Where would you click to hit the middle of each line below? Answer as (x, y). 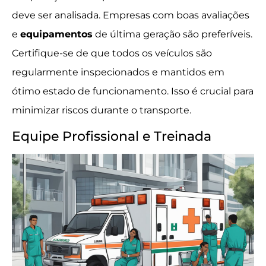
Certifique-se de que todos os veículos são (112, 53)
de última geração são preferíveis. (172, 34)
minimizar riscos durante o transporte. (102, 110)
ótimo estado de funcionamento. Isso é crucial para (133, 91)
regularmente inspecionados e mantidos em (118, 72)
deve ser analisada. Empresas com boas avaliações (131, 15)
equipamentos (56, 34)
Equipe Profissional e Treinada (112, 136)
